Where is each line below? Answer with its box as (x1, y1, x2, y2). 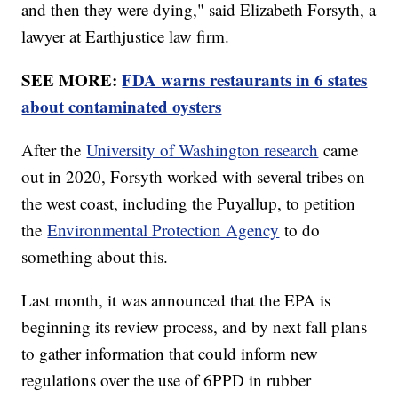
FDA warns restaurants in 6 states (122, 67, 368, 92)
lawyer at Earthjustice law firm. (21, 24, 235, 47)
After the (21, 138, 87, 161)
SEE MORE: (21, 67, 123, 92)
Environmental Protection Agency (47, 218, 280, 241)
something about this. (21, 244, 169, 267)
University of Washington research (86, 138, 319, 161)
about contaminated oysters (21, 93, 222, 118)
